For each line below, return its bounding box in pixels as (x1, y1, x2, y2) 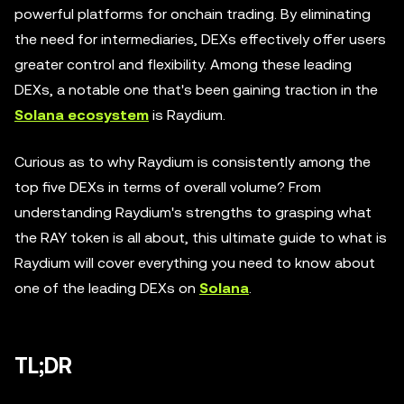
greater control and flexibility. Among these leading (14, 56, 352, 73)
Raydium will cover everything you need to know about (14, 254, 375, 271)
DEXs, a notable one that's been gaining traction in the (14, 81, 378, 98)
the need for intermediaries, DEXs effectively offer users (14, 31, 386, 48)
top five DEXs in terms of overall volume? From (14, 179, 321, 196)
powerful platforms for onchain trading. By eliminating (14, 5, 371, 23)
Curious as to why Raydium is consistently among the (14, 153, 371, 170)
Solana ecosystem (14, 106, 149, 124)
